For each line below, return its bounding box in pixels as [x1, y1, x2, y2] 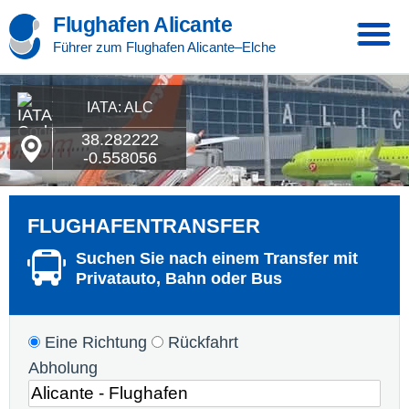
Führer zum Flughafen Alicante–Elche [53, 39, 276, 55]
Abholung [28, 359, 98, 377]
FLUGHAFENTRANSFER [27, 215, 260, 237]
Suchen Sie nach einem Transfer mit [76, 249, 358, 267]
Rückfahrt [163, 333, 238, 351]
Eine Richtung [40, 333, 147, 351]
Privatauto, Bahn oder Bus [76, 269, 282, 288]
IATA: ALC [86, 100, 153, 115]
